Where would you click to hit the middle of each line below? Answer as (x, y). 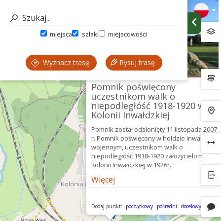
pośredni (167, 206)
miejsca (60, 34)
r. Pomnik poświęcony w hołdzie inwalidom (154, 138)
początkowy (139, 206)
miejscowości (127, 34)
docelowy (191, 206)
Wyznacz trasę (65, 62)
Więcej (103, 180)
